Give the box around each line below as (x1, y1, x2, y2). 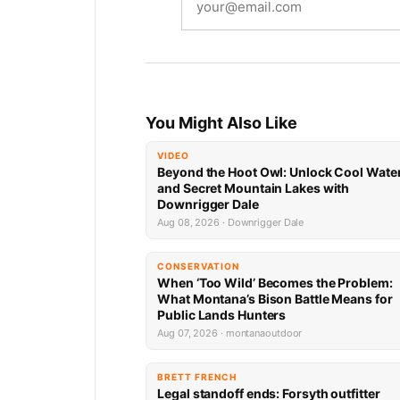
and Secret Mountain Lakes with (157, 180, 350, 196)
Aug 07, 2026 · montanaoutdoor (157, 327, 303, 340)
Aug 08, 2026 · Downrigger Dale (157, 216, 304, 229)
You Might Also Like (146, 113, 298, 133)
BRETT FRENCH (157, 371, 237, 383)
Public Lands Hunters (157, 307, 287, 323)
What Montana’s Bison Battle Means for (157, 291, 393, 307)
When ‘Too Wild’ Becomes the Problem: (157, 275, 393, 291)
